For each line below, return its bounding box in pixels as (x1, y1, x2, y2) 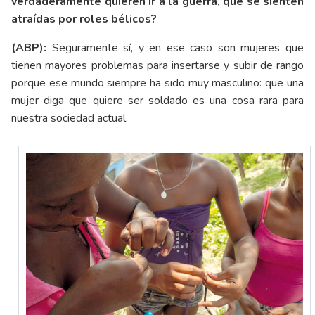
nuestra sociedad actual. (11, 110, 128, 126)
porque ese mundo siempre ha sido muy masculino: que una (11, 75, 304, 91)
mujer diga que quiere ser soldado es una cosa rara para (11, 92, 304, 108)
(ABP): (11, 39, 46, 56)
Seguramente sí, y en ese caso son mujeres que (46, 39, 304, 56)
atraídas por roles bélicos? (11, 11, 157, 27)
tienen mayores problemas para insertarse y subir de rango (11, 57, 304, 73)
